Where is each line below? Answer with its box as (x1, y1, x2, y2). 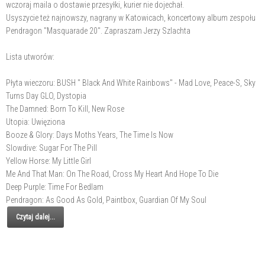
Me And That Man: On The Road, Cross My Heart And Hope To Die (6, 169, 218, 179)
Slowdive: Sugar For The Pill (6, 143, 97, 153)
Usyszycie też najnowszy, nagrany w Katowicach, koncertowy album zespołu (6, 13, 256, 22)
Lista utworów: (6, 52, 54, 62)
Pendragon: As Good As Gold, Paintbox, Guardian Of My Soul (6, 195, 206, 205)
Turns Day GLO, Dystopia (6, 91, 86, 101)
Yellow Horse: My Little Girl (6, 156, 91, 166)
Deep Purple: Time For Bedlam (6, 182, 104, 192)
